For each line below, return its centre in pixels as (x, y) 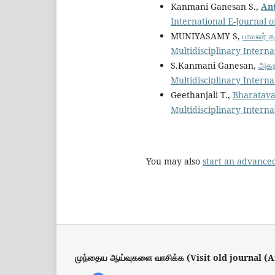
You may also (174, 161)
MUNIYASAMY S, (207, 36)
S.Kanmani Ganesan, (215, 65)
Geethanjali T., (202, 95)
